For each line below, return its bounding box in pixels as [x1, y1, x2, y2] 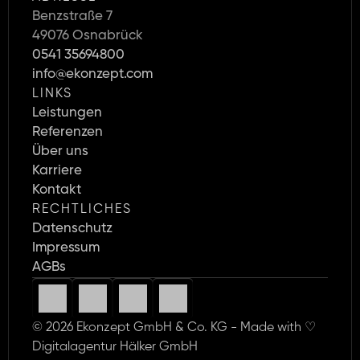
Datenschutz [32, 222, 112, 235]
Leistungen [32, 106, 102, 120]
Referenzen [32, 125, 103, 139]
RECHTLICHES [32, 203, 132, 216]
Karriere [32, 164, 85, 178]
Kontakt [32, 183, 81, 197]
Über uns [32, 145, 88, 158]
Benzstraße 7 [32, 10, 112, 23]
